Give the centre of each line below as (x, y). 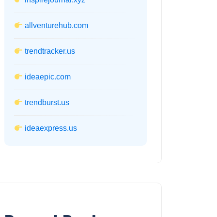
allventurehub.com (57, 26)
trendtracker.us (50, 51)
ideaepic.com (48, 77)
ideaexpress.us (51, 128)
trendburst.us (47, 103)
